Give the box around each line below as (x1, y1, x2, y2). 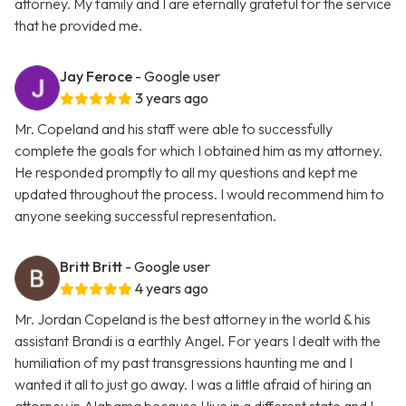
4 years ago (135, 279, 208, 298)
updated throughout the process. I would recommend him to (14, 185, 384, 204)
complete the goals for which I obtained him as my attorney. (14, 141, 382, 160)
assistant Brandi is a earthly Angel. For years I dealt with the (14, 332, 381, 351)
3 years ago (135, 89, 208, 108)
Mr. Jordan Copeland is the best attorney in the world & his (14, 310, 371, 329)
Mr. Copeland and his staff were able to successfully (14, 120, 333, 139)
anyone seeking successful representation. (14, 207, 276, 226)
